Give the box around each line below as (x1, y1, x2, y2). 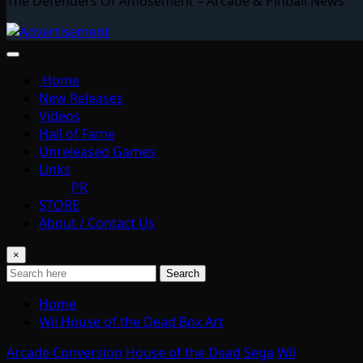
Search (166, 267, 199, 280)
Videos (39, 106, 80, 125)
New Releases (39, 88, 123, 107)
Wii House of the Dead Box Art (39, 312, 224, 331)
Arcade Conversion (6, 343, 122, 361)
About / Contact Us (39, 213, 155, 232)
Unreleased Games (39, 142, 156, 160)
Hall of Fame (39, 124, 115, 143)
